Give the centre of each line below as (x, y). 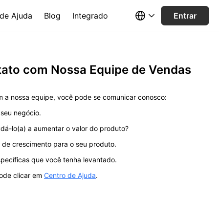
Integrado (90, 15)
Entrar (185, 15)
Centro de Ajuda (70, 175)
